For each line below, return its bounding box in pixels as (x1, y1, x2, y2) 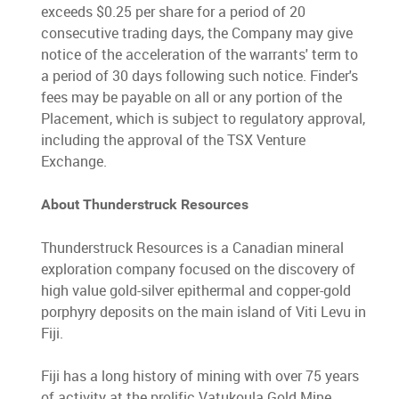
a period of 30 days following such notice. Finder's (41, 66, 359, 86)
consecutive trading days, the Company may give (41, 23, 354, 44)
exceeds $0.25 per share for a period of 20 (41, 2, 306, 22)
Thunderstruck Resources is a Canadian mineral (41, 238, 345, 258)
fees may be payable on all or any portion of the (41, 87, 343, 108)
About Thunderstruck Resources (41, 196, 249, 214)
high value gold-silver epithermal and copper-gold (41, 281, 352, 301)
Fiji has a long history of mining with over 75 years (41, 366, 360, 387)
